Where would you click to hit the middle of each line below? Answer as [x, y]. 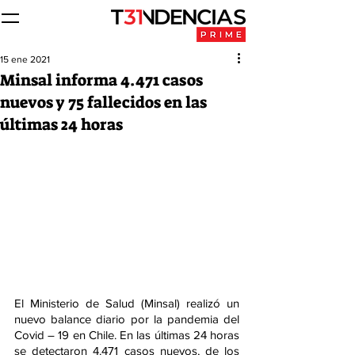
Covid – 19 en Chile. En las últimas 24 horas [127, 334]
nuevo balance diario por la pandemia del [127, 319]
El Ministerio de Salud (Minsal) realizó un [127, 303]
